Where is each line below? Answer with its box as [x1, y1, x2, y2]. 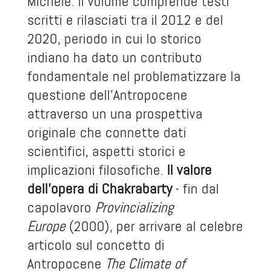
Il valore [166, 160, 212, 179]
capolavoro [27, 198, 95, 217]
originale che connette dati [27, 123, 186, 142]
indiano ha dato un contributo [27, 48, 202, 67]
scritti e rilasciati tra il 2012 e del [27, 10, 223, 29]
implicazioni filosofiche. [27, 160, 167, 179]
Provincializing [94, 198, 174, 217]
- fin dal [171, 179, 219, 198]
